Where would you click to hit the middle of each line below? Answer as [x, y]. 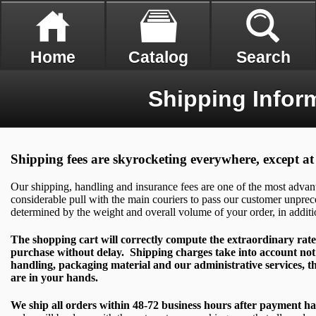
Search [263, 57]
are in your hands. [54, 277]
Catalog [158, 57]
